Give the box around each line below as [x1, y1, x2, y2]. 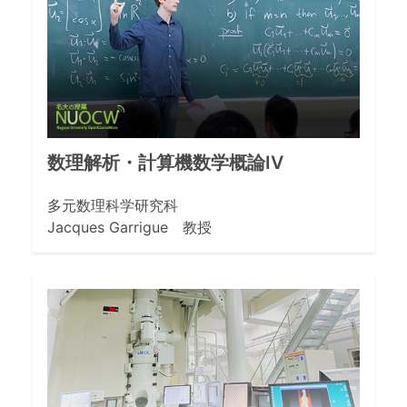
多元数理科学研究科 [47, 195, 178, 214]
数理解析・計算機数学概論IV [47, 151, 283, 174]
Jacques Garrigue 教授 [47, 217, 212, 236]
